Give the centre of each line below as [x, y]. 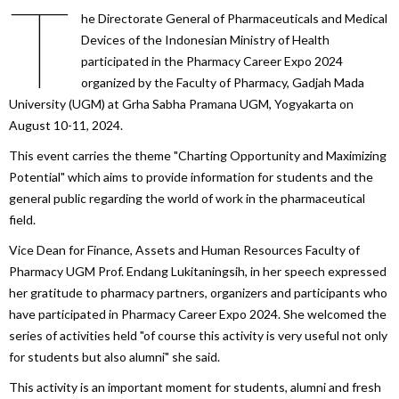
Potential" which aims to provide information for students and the [191, 176]
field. [22, 219]
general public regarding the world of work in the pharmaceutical [187, 198]
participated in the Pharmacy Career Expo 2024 [212, 61]
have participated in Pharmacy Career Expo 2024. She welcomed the [198, 313]
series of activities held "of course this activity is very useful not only [198, 335]
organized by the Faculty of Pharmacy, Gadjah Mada [222, 82]
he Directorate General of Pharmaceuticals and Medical [234, 18]
